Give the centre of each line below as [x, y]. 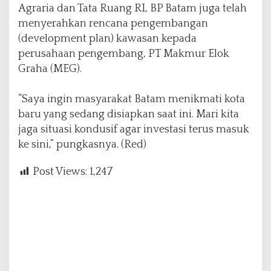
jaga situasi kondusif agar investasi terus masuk [134, 130]
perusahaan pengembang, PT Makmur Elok [124, 54]
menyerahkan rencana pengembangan [113, 24]
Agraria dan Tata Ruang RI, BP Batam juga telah [132, 9]
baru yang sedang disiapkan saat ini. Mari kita [129, 115]
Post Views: [60, 172]
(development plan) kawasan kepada [107, 39]
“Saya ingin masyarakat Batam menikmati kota [132, 100]
